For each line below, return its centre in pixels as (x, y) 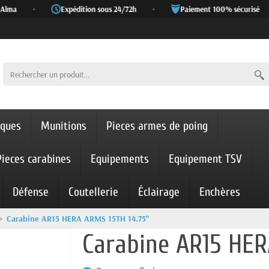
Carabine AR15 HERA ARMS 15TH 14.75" (78, 219)
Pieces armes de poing (157, 126)
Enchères (220, 192)
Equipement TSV (205, 159)
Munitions (64, 126)
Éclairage (159, 192)
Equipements (120, 159)
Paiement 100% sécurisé (211, 9)
